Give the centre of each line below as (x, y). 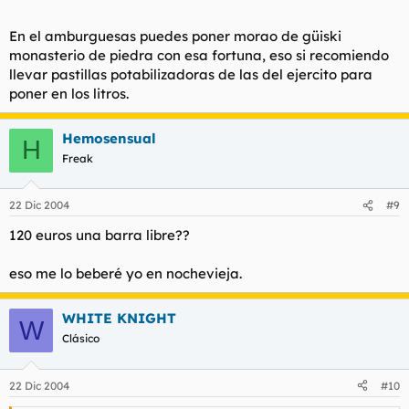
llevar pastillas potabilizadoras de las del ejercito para (191, 74)
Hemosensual (109, 138)
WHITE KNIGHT (119, 318)
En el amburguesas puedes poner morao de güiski (175, 36)
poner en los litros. (69, 93)
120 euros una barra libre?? (100, 235)
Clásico (81, 338)
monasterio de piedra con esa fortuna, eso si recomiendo (199, 55)
